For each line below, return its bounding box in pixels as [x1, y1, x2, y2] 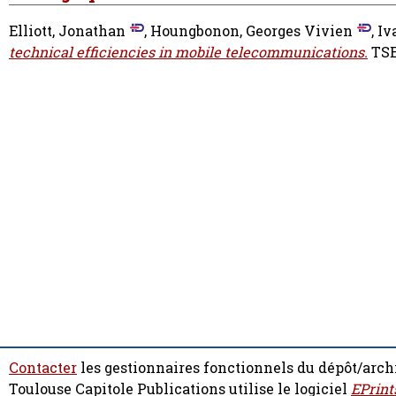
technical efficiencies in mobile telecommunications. [9, 42, 368, 63]
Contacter [9, 358, 77, 377]
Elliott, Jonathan [9, 21, 126, 42]
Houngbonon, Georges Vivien [150, 21, 353, 42]
